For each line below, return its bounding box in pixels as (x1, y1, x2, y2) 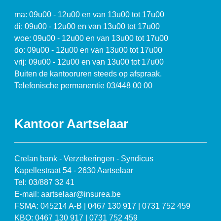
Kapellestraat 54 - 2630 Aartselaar (14, 166, 134, 175)
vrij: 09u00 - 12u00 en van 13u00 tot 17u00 (14, 58, 164, 67)
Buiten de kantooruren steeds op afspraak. (14, 70, 162, 78)
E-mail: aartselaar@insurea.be (14, 189, 121, 198)
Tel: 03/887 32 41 (14, 178, 75, 186)
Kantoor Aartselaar (14, 116, 129, 132)
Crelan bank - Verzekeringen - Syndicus (14, 154, 154, 163)
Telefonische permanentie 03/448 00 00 (14, 81, 153, 90)
